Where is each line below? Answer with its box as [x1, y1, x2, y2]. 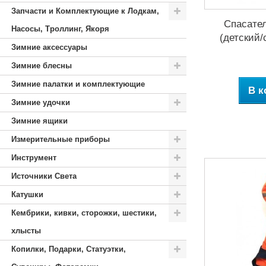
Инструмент [11, 153, 56, 162]
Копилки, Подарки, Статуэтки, [11, 245, 126, 254]
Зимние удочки [11, 98, 70, 107]
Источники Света [11, 172, 77, 180]
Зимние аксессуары [11, 43, 87, 52]
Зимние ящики [11, 116, 68, 125]
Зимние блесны [11, 61, 72, 70]
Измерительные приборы [11, 135, 110, 144]
